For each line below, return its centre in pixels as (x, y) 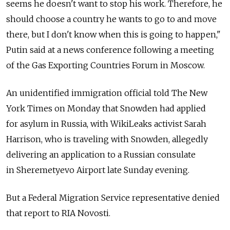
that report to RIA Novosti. (58, 213)
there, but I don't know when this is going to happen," (113, 35)
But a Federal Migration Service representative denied (113, 198)
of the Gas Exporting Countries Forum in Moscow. (106, 65)
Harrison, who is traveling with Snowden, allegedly (107, 139)
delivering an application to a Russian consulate (101, 155)
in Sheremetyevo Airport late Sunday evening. (98, 170)
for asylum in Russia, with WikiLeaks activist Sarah (106, 124)
